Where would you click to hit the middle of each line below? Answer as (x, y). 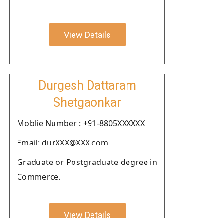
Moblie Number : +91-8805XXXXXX (81, 123)
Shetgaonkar (87, 102)
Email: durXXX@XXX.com (63, 143)
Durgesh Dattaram (87, 85)
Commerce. (39, 177)
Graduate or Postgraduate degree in (87, 162)
